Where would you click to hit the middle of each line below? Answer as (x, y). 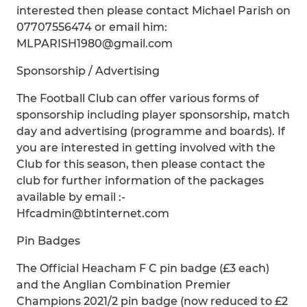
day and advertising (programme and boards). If (151, 131)
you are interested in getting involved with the (146, 148)
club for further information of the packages (140, 181)
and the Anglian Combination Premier (124, 285)
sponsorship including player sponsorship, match (153, 115)
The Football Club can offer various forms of (138, 98)
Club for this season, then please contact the (141, 164)
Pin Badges (48, 241)
